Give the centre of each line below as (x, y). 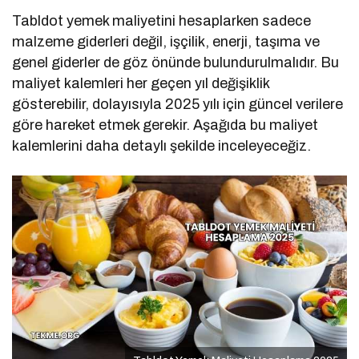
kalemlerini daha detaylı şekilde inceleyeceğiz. (162, 146)
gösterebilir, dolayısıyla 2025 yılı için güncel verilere (178, 105)
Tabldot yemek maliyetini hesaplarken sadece (162, 21)
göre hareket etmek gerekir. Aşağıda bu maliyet (165, 125)
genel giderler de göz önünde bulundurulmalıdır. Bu (176, 63)
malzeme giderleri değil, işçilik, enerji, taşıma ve (166, 42)
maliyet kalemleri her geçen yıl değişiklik (141, 84)
